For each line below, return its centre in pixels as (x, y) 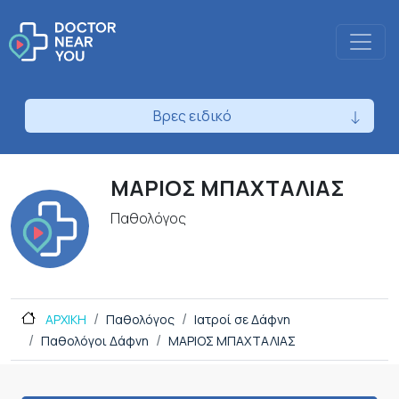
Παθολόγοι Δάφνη (95, 341)
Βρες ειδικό (192, 116)
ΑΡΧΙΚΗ (65, 320)
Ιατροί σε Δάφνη (242, 320)
